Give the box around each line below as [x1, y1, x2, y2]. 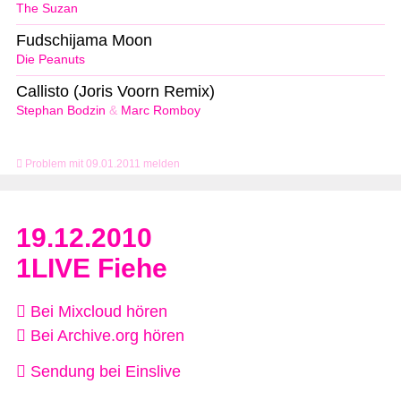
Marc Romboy [121, 103, 200, 117]
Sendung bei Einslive [26, 363, 181, 381]
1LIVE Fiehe [16, 252, 167, 283]
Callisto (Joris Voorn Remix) [16, 81, 215, 100]
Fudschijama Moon [16, 30, 152, 49]
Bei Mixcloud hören [26, 302, 167, 320]
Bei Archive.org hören [26, 326, 184, 345]
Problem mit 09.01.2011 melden [22, 157, 180, 170]
